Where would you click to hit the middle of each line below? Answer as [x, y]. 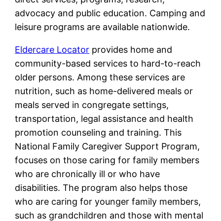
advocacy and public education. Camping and [110, 13]
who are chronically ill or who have [88, 174]
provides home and [131, 50]
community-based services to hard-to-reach [108, 64]
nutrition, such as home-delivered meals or [104, 91]
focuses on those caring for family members [107, 160]
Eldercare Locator [52, 50]
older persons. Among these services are [100, 77]
